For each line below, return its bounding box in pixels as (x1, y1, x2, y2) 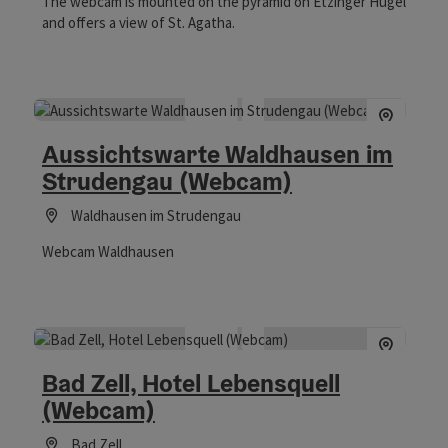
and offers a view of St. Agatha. (42, 13, 235, 33)
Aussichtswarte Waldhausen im (42, 138, 393, 171)
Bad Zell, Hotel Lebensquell (42, 366, 340, 399)
